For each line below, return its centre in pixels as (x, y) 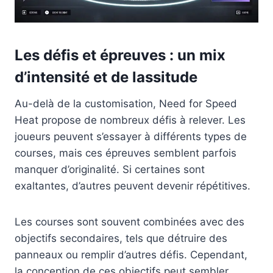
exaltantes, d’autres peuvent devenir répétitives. (133, 186)
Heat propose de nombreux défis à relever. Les (130, 120)
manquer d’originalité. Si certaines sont (110, 169)
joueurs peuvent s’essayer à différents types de (131, 136)
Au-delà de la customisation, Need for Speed (126, 103)
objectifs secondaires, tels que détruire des (121, 238)
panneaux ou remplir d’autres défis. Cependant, (131, 254)
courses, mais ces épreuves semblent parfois (126, 153)
